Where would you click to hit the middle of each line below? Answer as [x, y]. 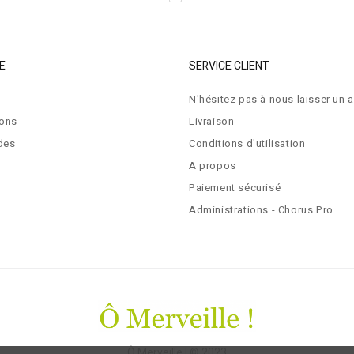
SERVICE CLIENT [229, 66]
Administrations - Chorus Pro [261, 210]
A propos [213, 166]
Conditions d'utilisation [247, 143]
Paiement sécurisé [235, 188]
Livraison [212, 121]
